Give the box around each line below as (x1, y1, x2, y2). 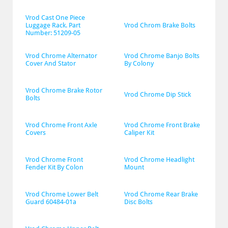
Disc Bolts (124, 198, 153, 206)
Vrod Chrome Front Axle (25, 121, 97, 129)
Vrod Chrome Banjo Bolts (124, 52, 199, 60)
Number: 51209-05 (25, 28, 80, 37)
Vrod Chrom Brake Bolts (124, 21, 195, 29)
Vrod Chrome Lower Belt (25, 190, 98, 198)
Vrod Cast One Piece (25, 13, 85, 21)
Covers (25, 129, 46, 136)
